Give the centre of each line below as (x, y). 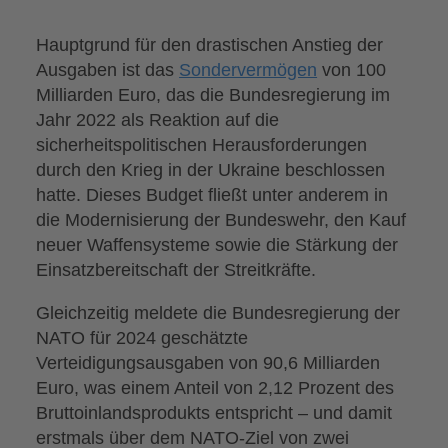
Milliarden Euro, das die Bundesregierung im (213, 95)
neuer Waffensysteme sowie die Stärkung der (217, 245)
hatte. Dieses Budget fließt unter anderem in (212, 195)
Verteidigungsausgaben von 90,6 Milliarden (208, 363)
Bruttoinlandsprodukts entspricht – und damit (214, 413)
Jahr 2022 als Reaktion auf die (158, 120)
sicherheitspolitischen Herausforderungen (202, 145)
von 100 (352, 70)
